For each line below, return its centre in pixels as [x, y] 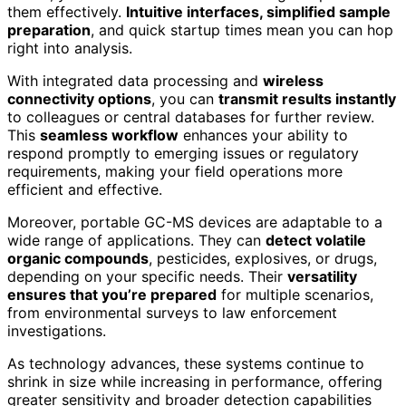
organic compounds [78, 258]
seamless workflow [109, 135]
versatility [322, 276]
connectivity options [79, 98]
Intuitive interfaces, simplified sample [258, 11]
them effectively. [67, 11]
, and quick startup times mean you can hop [242, 29]
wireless [293, 80]
